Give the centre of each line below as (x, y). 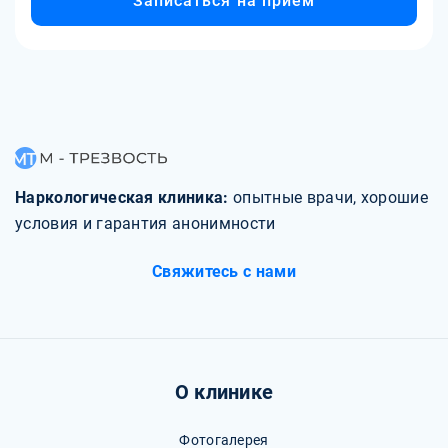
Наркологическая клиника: (124, 198)
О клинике (224, 392)
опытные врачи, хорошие (331, 198)
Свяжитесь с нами (224, 272)
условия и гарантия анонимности (145, 224)
